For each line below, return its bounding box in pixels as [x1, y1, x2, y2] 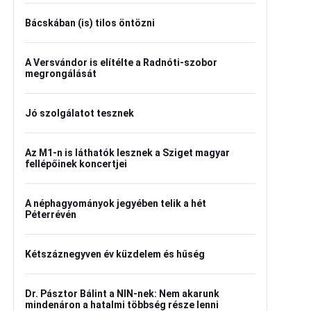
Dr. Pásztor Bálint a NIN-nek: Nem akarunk [25, 288, 219, 299]
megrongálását [25, 68, 96, 79]
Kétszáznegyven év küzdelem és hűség [25, 249, 205, 260]
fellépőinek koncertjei [25, 158, 127, 169]
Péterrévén [25, 209, 76, 220]
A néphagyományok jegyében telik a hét [25, 198, 206, 209]
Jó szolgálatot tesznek [25, 108, 134, 119]
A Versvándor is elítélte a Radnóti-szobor [25, 57, 217, 68]
